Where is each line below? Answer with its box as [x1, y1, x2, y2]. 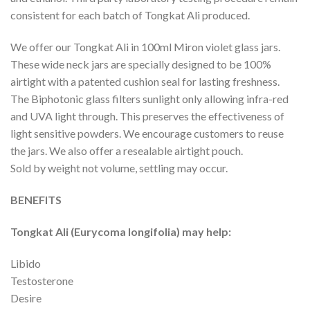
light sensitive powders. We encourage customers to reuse [10, 127, 284, 140]
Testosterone [10, 273, 73, 287]
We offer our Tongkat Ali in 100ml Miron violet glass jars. [10, 40, 280, 54]
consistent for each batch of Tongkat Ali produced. [10, 8, 250, 22]
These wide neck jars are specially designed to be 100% [10, 57, 271, 71]
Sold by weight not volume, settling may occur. [10, 161, 228, 175]
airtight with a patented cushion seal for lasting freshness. [10, 75, 280, 89]
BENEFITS [10, 193, 62, 207]
